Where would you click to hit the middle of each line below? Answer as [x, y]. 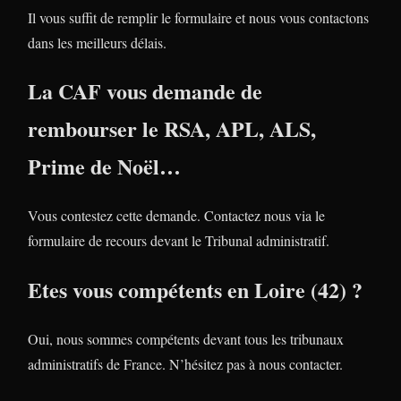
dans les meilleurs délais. [97, 42]
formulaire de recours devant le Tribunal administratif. [179, 241]
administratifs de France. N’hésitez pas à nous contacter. [185, 364]
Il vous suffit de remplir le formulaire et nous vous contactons [198, 17]
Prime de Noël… [104, 166]
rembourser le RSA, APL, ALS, [172, 129]
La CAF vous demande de [145, 91]
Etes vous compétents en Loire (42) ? [195, 290]
